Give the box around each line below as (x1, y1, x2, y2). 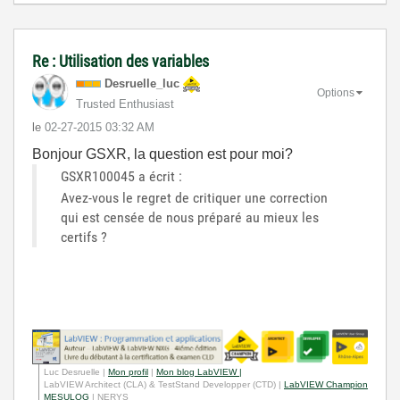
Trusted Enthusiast (76, 96, 174, 111)
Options (317, 87, 354, 100)
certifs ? (61, 228, 157, 246)
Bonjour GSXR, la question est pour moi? (32, 146, 293, 162)
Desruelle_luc (104, 76, 179, 90)
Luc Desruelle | (44, 367, 108, 378)
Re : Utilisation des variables (32, 51, 209, 71)
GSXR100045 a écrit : (61, 167, 182, 185)
